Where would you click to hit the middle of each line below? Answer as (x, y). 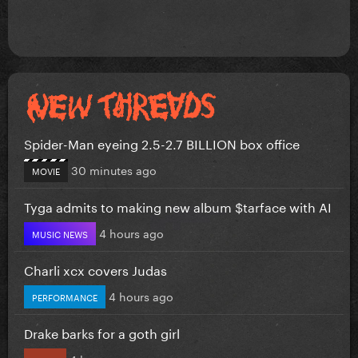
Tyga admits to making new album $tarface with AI (178, 205)
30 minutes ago (114, 169)
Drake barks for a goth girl (102, 332)
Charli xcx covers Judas (95, 268)
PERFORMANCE (65, 296)
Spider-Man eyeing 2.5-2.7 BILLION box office (162, 142)
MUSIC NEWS (60, 233)
